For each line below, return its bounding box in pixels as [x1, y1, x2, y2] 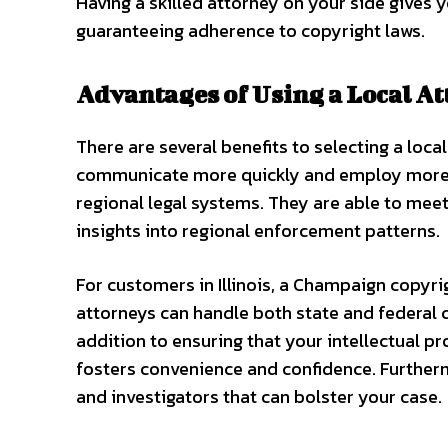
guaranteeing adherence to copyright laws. [76, 17, 425, 44]
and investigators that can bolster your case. [76, 383, 442, 410]
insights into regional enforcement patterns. [76, 217, 440, 244]
